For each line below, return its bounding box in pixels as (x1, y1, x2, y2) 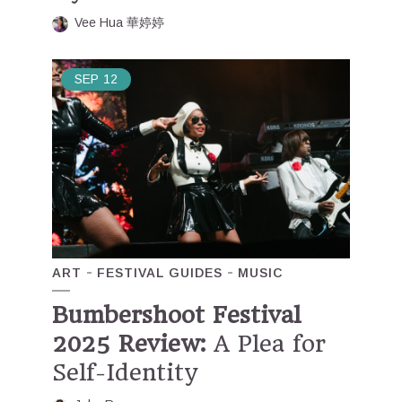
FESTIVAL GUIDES (97, 265, 223, 280)
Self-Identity (52, 358, 197, 386)
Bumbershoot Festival (52, 301, 301, 328)
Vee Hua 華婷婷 (74, 15, 164, 31)
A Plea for (205, 329, 326, 357)
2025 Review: (52, 329, 205, 357)
